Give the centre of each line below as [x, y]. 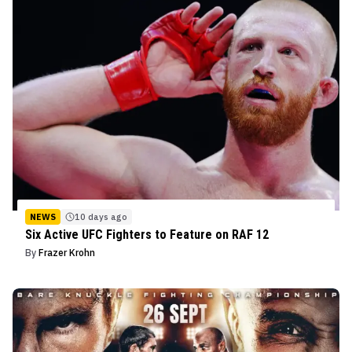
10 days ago [101, 216]
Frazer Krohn [67, 252]
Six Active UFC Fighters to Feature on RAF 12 [147, 234]
